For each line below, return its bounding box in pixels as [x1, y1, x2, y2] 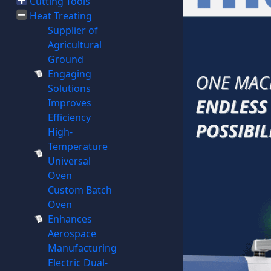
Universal [47, 154, 91, 168]
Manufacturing [47, 241, 117, 255]
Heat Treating [29, 9, 92, 22]
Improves [47, 96, 91, 109]
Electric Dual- [47, 256, 108, 269]
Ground [47, 53, 83, 66]
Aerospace [47, 227, 96, 240]
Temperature [47, 140, 108, 153]
